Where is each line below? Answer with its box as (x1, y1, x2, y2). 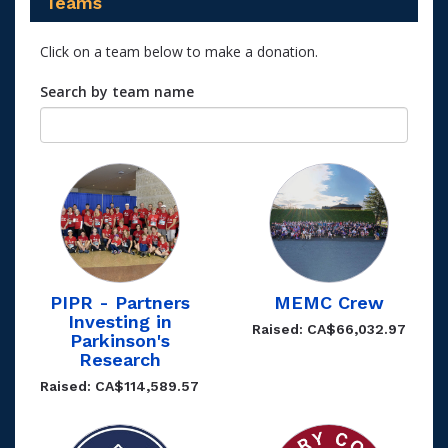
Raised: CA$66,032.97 (251, 321, 406, 337)
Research (78, 349, 161, 370)
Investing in (67, 311, 172, 332)
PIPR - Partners (49, 292, 190, 313)
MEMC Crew (273, 292, 384, 313)
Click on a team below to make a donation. (40, 42, 318, 61)
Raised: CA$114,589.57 (40, 378, 199, 394)
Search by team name (40, 82, 194, 101)
